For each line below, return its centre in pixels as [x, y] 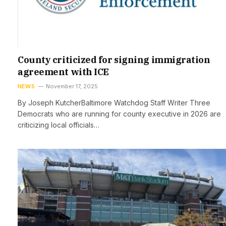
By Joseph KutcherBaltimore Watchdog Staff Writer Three [114, 102]
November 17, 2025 [72, 86]
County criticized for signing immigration [114, 60]
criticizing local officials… [59, 125]
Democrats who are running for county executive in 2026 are [119, 114]
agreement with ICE [63, 72]
